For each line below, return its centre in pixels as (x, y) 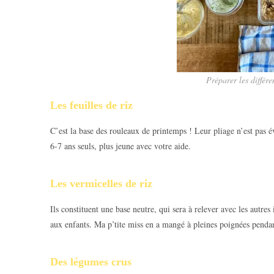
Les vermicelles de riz (101, 183)
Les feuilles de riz (91, 105)
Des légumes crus (91, 261)
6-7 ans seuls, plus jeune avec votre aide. (120, 146)
